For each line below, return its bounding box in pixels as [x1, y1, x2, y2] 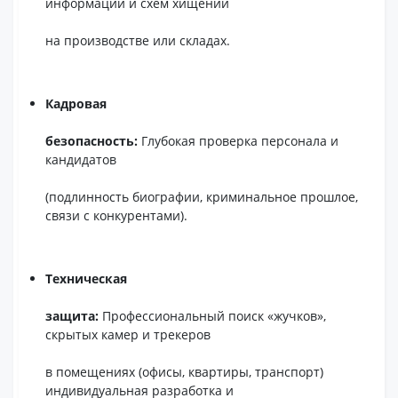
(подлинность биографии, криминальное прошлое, [45, 188, 359, 205]
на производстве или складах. [45, 32, 231, 49]
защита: [45, 307, 99, 324]
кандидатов [45, 151, 117, 168]
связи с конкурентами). [45, 207, 188, 224]
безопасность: [45, 132, 139, 149]
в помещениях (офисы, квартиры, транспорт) [45, 363, 324, 380]
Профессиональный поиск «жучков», [99, 307, 327, 324]
